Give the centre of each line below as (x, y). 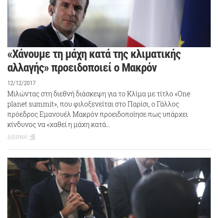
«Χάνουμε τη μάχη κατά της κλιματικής (94, 54)
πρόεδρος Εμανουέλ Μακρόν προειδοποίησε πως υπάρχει (98, 114)
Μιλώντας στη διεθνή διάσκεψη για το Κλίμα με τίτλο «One (99, 93)
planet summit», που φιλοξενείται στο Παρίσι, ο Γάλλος (93, 104)
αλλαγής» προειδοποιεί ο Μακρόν (82, 67)
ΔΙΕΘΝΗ (17, 137)
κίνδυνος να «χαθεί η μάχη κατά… (59, 124)
